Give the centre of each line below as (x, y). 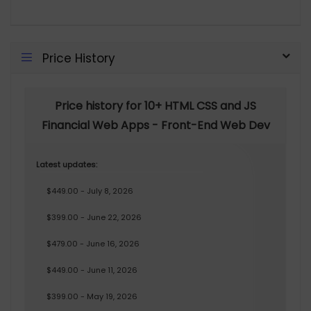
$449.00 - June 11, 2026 (92, 270)
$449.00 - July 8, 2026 (90, 191)
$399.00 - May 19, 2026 (92, 297)
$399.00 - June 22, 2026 (94, 218)
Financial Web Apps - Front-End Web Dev (155, 126)
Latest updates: (67, 165)
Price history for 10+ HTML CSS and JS (155, 106)
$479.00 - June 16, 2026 (93, 244)
